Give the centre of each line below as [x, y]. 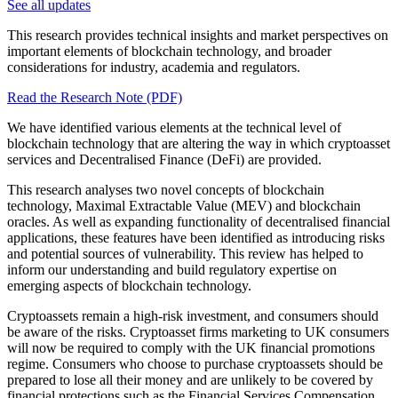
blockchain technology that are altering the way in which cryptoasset [199, 144]
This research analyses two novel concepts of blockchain [166, 190]
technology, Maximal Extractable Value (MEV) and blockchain [184, 206]
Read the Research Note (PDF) [95, 98]
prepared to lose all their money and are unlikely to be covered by [190, 380]
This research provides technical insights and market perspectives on [198, 36]
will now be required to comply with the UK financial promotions [191, 348]
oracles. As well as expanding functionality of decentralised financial [199, 222]
